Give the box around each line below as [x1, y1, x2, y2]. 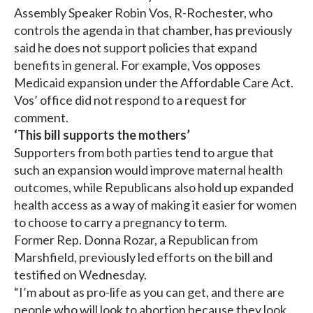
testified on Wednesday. [14, 267, 147, 283]
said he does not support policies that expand [14, 40, 257, 56]
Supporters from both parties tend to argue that [14, 145, 274, 161]
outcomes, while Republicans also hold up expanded [14, 180, 293, 196]
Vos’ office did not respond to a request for [14, 92, 247, 108]
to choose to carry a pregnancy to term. [14, 214, 227, 231]
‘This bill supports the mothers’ [14, 127, 190, 143]
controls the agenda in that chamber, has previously [14, 22, 292, 38]
